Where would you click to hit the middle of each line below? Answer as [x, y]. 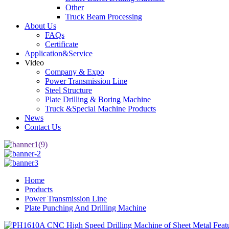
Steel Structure [68, 90]
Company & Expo [75, 72]
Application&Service [59, 53]
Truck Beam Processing [104, 17]
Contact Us [43, 127]
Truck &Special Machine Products [100, 109]
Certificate [62, 44]
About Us [40, 26]
